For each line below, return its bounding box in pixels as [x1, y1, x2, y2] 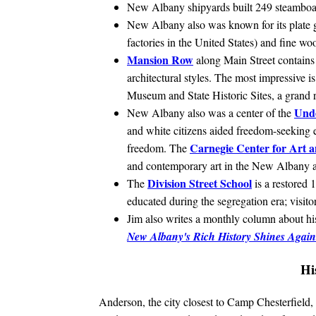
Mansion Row [127, 51, 193, 68]
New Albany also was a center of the [127, 105, 294, 121]
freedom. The [127, 140, 190, 156]
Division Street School [147, 175, 252, 192]
